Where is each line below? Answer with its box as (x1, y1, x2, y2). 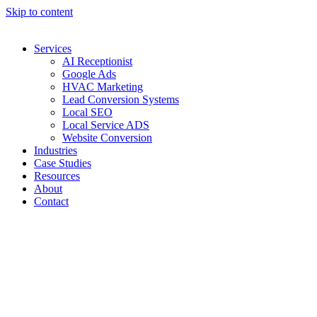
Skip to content (6, 6, 73, 18)
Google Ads (62, 68, 116, 80)
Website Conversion (62, 132, 152, 144)
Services (34, 42, 71, 54)
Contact (34, 195, 69, 207)
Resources (34, 170, 80, 182)
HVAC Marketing (62, 81, 143, 93)
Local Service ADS (62, 119, 149, 131)
